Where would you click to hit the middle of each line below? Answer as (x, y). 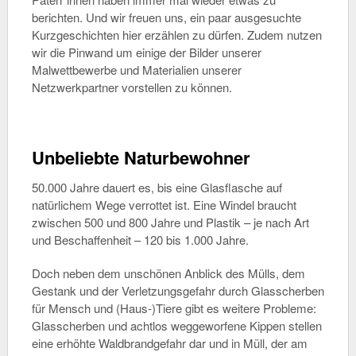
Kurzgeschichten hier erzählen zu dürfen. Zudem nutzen (176, 35)
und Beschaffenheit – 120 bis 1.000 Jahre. (140, 240)
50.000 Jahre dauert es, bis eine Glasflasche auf (157, 187)
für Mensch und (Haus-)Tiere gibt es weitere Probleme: (174, 308)
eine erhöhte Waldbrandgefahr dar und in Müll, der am (169, 343)
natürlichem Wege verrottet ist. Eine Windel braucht (164, 205)
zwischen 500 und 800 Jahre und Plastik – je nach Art (170, 222)
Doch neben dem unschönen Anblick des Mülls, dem (168, 273)
